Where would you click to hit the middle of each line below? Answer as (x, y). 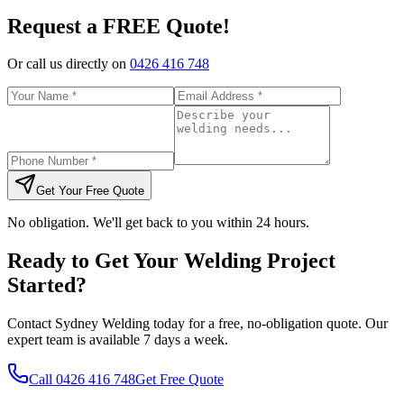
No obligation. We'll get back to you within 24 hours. (158, 223)
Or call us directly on (69, 64)
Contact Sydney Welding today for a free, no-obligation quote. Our (197, 324)
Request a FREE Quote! (119, 26)
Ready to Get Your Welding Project (171, 261)
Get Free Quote (179, 380)
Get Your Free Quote (90, 191)
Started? (47, 285)
